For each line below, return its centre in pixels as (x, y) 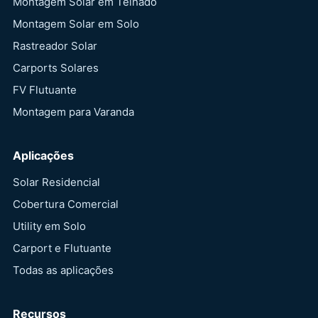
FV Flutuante (45, 90)
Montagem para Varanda (73, 112)
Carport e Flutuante (62, 248)
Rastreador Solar (55, 46)
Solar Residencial (56, 182)
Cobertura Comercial (66, 204)
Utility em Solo (49, 226)
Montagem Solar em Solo (76, 24)
